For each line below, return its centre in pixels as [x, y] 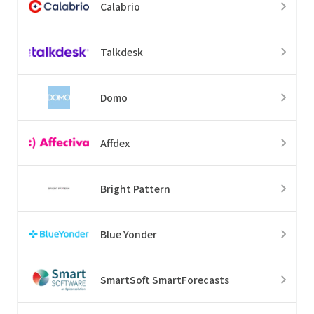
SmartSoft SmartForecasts [165, 279]
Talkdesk [122, 52]
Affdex [115, 143]
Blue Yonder [129, 234]
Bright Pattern [135, 188]
